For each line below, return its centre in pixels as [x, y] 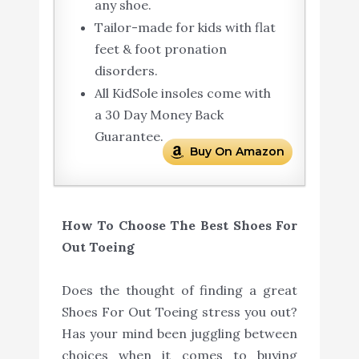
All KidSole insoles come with [182, 93]
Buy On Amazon [238, 152]
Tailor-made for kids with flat [185, 28]
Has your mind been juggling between [179, 333]
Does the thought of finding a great [179, 290]
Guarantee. [129, 137]
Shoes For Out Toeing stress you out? [179, 311]
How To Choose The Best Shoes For [179, 225]
